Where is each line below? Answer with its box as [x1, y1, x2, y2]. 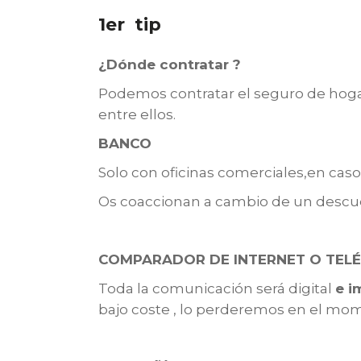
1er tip [98, 14, 166, 35]
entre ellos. [98, 106, 176, 122]
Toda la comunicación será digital [98, 280, 335, 297]
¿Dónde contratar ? [98, 56, 241, 73]
